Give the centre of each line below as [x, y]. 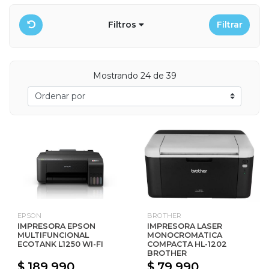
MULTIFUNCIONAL [53, 235]
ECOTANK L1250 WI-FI [60, 244]
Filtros [123, 25]
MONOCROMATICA [185, 235]
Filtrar [229, 25]
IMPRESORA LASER [185, 226]
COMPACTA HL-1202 [187, 244]
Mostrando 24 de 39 [134, 75]
